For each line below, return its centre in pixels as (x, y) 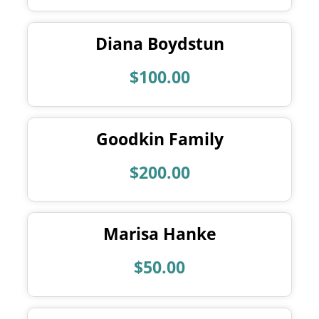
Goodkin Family (159, 139)
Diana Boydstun (159, 44)
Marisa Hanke (159, 234)
